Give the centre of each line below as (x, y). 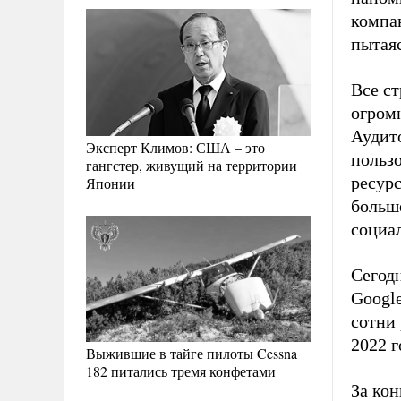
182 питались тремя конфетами (181, 371)
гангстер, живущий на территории (192, 165)
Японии (111, 183)
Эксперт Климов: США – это (175, 147)
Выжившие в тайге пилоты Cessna (192, 353)
